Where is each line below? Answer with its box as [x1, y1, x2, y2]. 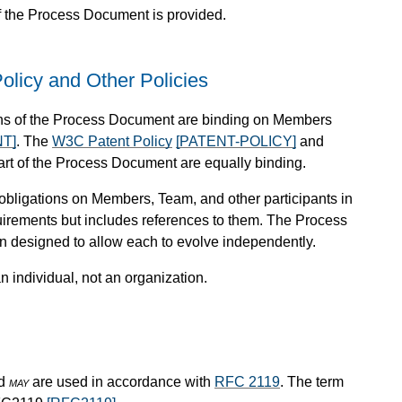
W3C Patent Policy [52, 133, 172, 149]
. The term [280, 374, 344, 390]
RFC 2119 [214, 374, 280, 390]
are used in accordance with [29, 374, 214, 390]
